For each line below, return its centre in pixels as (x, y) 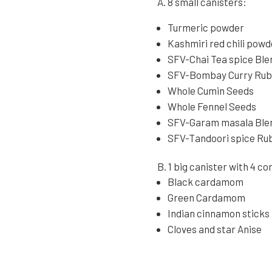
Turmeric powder (206, 28)
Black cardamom (206, 182)
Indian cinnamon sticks (219, 213)
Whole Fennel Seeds (212, 107)
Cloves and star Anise (215, 229)
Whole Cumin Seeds (211, 91)
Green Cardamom (207, 198)
